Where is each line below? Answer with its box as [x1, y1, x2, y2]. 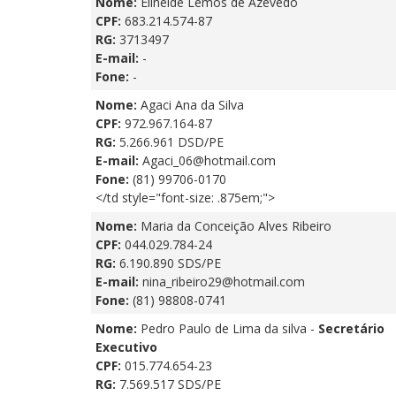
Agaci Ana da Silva [141, 95, 244, 113]
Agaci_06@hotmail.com [142, 151, 276, 169]
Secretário [318, 319, 385, 337]
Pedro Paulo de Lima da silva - [141, 319, 318, 337]
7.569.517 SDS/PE [119, 375, 221, 392]
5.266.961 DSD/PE [119, 133, 224, 150]
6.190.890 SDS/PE [119, 254, 221, 271]
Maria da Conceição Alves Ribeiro [141, 217, 331, 234]
